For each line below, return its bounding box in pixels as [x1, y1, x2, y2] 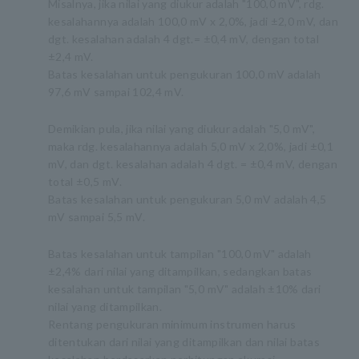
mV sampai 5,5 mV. [48, 210, 145, 224]
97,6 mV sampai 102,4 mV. [48, 85, 184, 99]
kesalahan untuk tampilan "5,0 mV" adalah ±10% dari [48, 282, 321, 296]
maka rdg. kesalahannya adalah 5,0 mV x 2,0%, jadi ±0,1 [48, 139, 333, 153]
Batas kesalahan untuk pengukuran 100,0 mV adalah [48, 67, 321, 81]
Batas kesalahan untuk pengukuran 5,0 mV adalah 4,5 [48, 192, 327, 206]
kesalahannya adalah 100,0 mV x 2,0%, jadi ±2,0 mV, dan [48, 14, 338, 28]
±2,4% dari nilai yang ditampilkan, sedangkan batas [48, 264, 313, 278]
